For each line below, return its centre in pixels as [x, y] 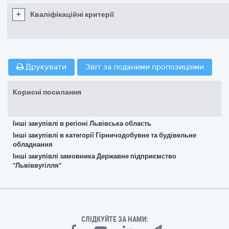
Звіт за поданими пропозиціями [145, 67]
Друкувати [45, 67]
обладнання [33, 144]
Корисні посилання [47, 92]
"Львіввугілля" [37, 165]
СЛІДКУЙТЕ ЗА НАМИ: [114, 219]
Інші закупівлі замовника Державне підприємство [95, 156]
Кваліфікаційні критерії [72, 15]
